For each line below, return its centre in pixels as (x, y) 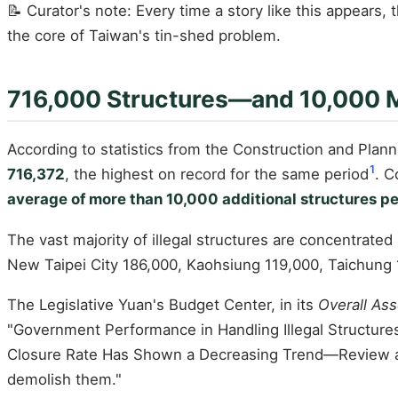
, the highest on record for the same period (217, 174)
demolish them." (64, 380)
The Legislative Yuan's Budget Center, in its (163, 305)
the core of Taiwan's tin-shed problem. (144, 35)
